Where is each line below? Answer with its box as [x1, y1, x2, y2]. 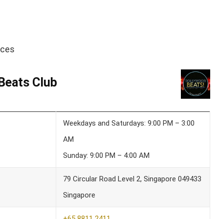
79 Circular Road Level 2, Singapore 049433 [63, 174, 201, 183]
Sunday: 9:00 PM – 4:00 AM [63, 151, 150, 160]
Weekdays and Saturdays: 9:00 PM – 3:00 [63, 118, 195, 128]
